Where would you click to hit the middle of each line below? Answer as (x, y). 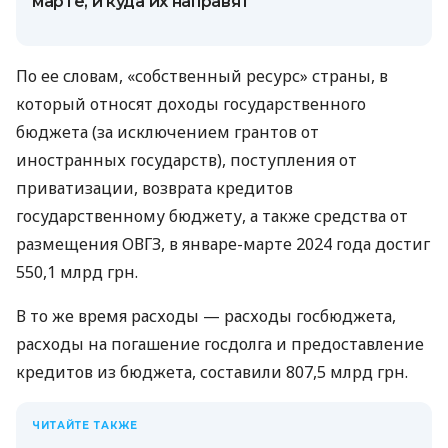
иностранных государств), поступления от (186, 159)
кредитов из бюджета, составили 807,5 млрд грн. (212, 371)
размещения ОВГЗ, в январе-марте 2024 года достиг (223, 243)
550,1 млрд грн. (77, 271)
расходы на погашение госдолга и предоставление (220, 343)
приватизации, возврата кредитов (154, 187)
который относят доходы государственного (191, 103)
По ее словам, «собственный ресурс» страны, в (202, 75)
